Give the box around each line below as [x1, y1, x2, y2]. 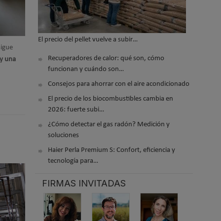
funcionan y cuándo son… [48, 66, 124, 74]
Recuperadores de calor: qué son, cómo [48, 55, 165, 63]
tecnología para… [48, 157, 99, 165]
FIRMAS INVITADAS [42, 178, 126, 189]
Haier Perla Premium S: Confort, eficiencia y [48, 147, 176, 154]
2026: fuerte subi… [48, 106, 105, 114]
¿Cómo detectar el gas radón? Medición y [48, 121, 170, 129]
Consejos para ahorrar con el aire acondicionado [48, 80, 190, 88]
